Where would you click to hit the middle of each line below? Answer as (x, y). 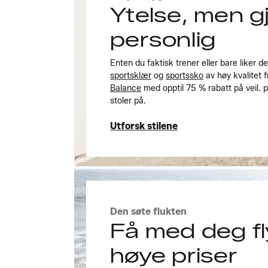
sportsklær (131, 75)
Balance (126, 88)
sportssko (185, 75)
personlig (163, 39)
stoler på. (128, 100)
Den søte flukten (148, 211)
